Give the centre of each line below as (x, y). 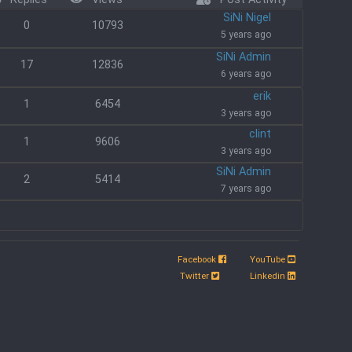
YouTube (268, 259)
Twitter (195, 276)
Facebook (198, 259)
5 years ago (246, 35)
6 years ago (246, 74)
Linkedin (268, 276)
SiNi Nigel (247, 18)
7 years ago (246, 189)
